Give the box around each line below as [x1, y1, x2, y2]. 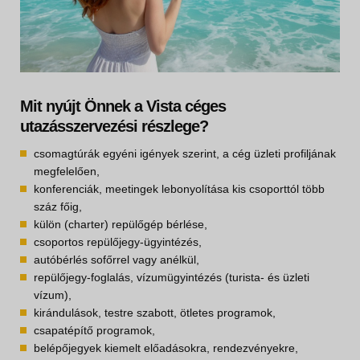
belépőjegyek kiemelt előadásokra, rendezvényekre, [34, 342, 298, 355]
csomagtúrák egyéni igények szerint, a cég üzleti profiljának [34, 147, 336, 161]
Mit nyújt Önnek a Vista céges [20, 97, 226, 116]
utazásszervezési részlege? [20, 117, 208, 136]
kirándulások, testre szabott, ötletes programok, [34, 306, 276, 320]
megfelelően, [34, 165, 100, 178]
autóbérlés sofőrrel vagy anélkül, [34, 253, 199, 267]
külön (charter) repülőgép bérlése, [34, 218, 207, 231]
